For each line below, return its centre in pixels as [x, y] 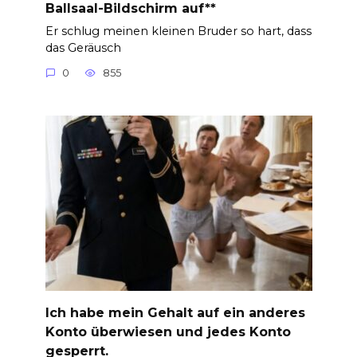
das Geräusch [83, 47]
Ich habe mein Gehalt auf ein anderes [175, 313]
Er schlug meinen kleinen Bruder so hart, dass [178, 31]
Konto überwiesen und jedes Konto [168, 332]
